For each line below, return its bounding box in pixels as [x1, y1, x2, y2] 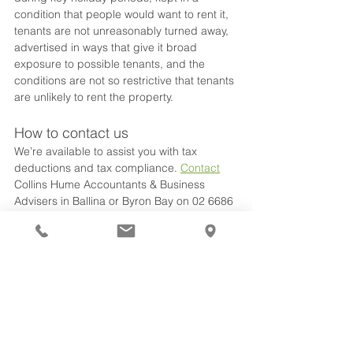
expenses [127, 245, 188, 263]
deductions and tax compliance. [14, 161, 180, 175]
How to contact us [14, 124, 128, 142]
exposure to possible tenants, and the [14, 57, 208, 71]
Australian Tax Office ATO [76, 226, 229, 244]
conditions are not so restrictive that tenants [14, 73, 237, 87]
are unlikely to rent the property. [14, 90, 173, 104]
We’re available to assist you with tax [14, 144, 200, 158]
